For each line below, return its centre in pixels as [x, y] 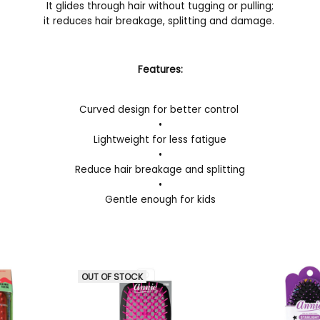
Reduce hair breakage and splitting [160, 169]
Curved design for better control [160, 109]
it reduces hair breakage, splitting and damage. [160, 21]
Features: [160, 70]
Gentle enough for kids [160, 199]
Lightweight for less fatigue [160, 139]
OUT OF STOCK [112, 276]
